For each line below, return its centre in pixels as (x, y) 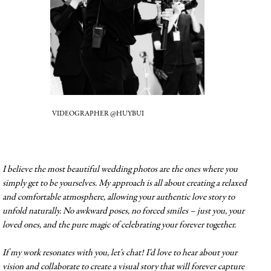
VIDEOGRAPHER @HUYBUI (98, 113)
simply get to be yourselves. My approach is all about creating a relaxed (124, 183)
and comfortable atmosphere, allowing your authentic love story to (118, 197)
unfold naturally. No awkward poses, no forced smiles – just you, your (123, 211)
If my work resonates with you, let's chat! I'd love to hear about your (119, 253)
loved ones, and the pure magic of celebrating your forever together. (119, 225)
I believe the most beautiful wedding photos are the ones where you (120, 169)
